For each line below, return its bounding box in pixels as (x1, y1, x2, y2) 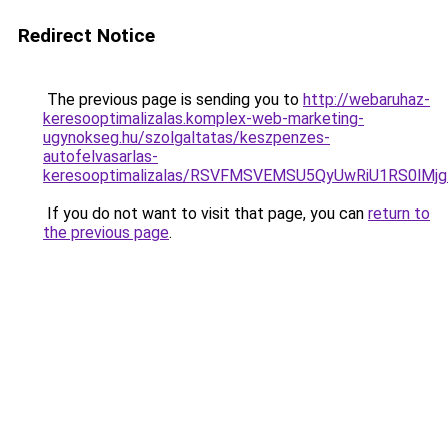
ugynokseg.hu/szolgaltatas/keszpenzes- (43, 128, 330, 147)
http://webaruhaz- (303, 90, 430, 109)
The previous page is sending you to (43, 90, 303, 109)
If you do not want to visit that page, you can (43, 204, 368, 223)
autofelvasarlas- (43, 147, 158, 166)
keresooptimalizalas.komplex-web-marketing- (43, 109, 364, 128)
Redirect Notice (18, 24, 155, 47)
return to (368, 204, 430, 223)
